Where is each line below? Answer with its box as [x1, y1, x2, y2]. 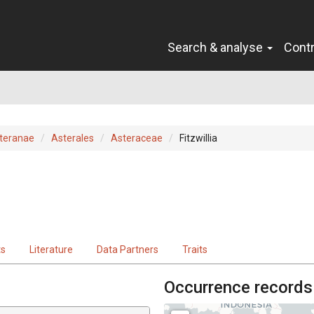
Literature [29, 243, 73, 255]
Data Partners [97, 243, 158, 255]
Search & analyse [168, 39, 266, 55]
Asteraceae [111, 132, 163, 144]
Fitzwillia [179, 132, 217, 144]
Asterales [51, 132, 94, 144]
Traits [182, 243, 207, 255]
